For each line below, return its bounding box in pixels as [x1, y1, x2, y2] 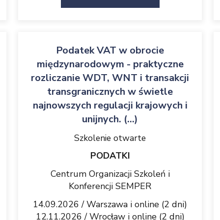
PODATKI [90, 150, 130, 162]
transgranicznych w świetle [47, 85, 173, 98]
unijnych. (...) [82, 112, 138, 126]
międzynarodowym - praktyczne [36, 57, 184, 71]
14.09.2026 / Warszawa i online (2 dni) [33, 198, 187, 210]
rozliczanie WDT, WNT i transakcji [31, 71, 189, 84]
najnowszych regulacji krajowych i [32, 99, 188, 112]
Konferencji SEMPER [69, 180, 151, 192]
